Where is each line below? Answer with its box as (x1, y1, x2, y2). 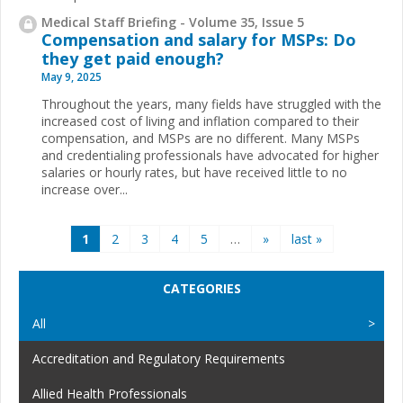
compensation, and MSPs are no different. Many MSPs (41, 129, 360, 147)
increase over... (41, 180, 128, 198)
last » (291, 229, 322, 247)
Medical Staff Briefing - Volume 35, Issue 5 (41, 13, 304, 31)
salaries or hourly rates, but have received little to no (41, 163, 347, 181)
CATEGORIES (162, 279, 241, 297)
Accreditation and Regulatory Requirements (32, 349, 285, 367)
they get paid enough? (41, 47, 224, 69)
